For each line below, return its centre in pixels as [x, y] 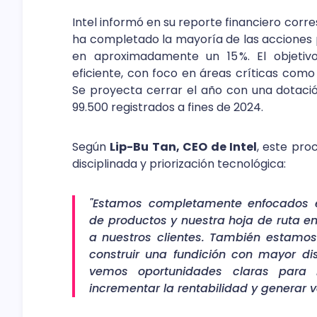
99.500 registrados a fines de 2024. [168, 107]
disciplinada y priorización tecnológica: [179, 163]
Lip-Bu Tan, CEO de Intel [183, 146]
